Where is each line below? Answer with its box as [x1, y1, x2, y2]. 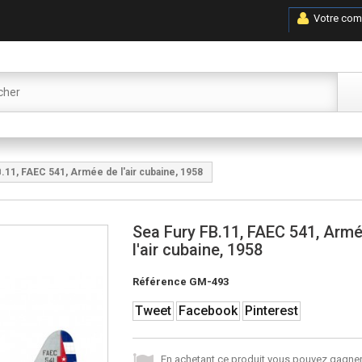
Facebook [178, 303, 238, 318]
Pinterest [244, 303, 298, 318]
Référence [132, 276, 187, 288]
